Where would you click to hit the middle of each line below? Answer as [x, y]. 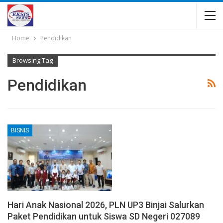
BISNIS [20, 130]
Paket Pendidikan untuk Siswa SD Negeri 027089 [104, 217]
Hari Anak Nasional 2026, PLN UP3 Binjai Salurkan [106, 205]
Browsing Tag [33, 60]
